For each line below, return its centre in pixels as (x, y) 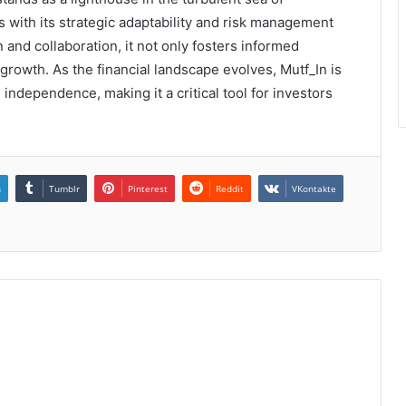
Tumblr (64, 188)
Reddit (230, 188)
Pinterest (148, 188)
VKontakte (314, 188)
